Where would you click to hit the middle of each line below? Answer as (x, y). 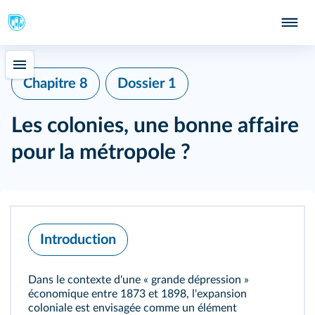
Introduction (78, 240)
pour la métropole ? (101, 153)
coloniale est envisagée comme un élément (133, 308)
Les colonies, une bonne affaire (155, 126)
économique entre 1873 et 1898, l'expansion (137, 294)
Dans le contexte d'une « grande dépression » (139, 280)
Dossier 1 (147, 84)
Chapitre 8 (56, 84)
